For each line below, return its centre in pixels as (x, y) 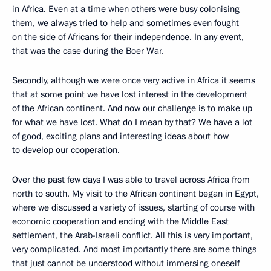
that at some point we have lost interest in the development (130, 94)
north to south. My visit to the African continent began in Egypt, (135, 193)
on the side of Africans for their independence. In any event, (128, 37)
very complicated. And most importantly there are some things (134, 249)
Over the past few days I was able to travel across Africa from (131, 179)
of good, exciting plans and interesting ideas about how (120, 136)
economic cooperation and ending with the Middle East (120, 221)
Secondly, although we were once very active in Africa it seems (134, 80)
